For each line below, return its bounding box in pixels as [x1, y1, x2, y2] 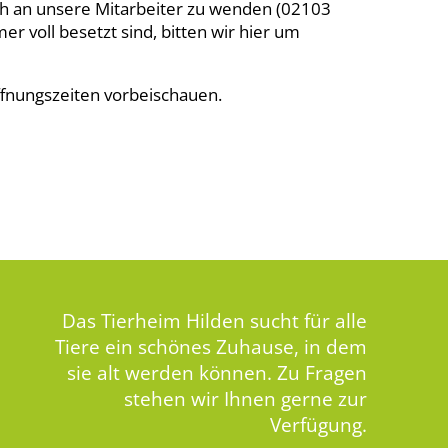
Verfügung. [270, 411, 368, 438]
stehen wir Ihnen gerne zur [124, 385, 368, 412]
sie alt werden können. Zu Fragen [67, 359, 368, 386]
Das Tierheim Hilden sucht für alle [62, 307, 368, 334]
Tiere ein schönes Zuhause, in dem [55, 333, 368, 360]
